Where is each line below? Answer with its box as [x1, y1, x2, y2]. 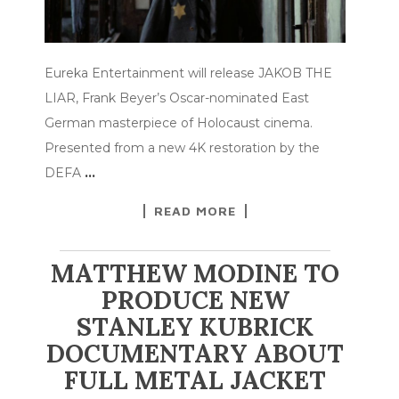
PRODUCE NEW [101, 283, 289, 316]
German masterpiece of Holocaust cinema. [45, 114, 313, 131]
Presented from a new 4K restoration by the [45, 139, 320, 156]
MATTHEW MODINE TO [51, 256, 339, 289]
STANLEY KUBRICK [77, 310, 313, 343]
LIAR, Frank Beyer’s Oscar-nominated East [45, 89, 309, 106]
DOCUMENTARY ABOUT [46, 337, 344, 370]
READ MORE [154, 202, 236, 218]
